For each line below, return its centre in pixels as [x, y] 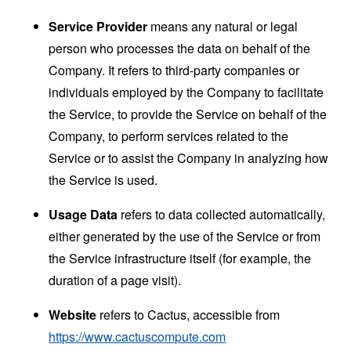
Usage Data [83, 214]
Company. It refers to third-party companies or [174, 70]
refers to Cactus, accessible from [188, 314]
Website [73, 314]
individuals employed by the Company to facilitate [186, 92]
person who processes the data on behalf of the [180, 48]
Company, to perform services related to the [169, 136]
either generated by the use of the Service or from [185, 236]
